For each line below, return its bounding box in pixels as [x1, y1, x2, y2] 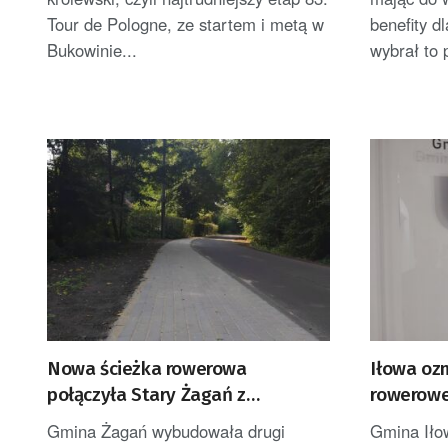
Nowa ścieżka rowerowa [47, 357, 247, 381]
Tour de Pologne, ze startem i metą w [47, 11, 324, 36]
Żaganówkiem [47, 409, 163, 433]
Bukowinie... [47, 37, 137, 62]
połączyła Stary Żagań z [47, 383, 246, 407]
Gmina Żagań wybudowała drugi [47, 419, 285, 444]
